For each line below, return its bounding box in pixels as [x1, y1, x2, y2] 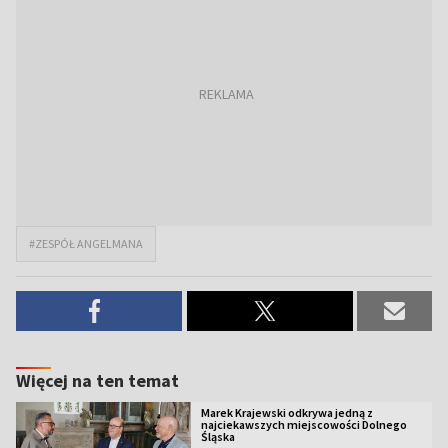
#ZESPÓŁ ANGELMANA [29, 236, 143, 251]
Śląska [200, 429, 235, 444]
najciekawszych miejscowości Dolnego [200, 417, 407, 432]
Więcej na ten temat [16, 369, 179, 392]
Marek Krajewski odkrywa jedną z [200, 405, 373, 420]
